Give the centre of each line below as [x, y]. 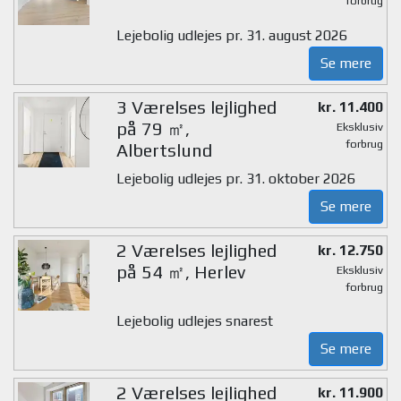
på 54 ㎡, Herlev [180, 271]
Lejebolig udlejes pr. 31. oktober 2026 [235, 178]
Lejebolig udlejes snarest [194, 321]
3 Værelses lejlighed [196, 107]
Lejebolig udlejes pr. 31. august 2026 [231, 35]
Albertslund [164, 149]
